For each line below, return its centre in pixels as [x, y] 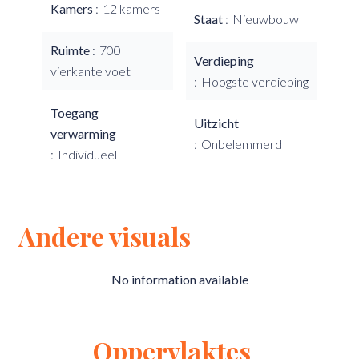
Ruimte [71, 50]
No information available [179, 279]
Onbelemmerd [242, 144]
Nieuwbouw [266, 19]
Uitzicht [216, 123]
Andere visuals [105, 236]
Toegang [75, 113]
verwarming [83, 133]
